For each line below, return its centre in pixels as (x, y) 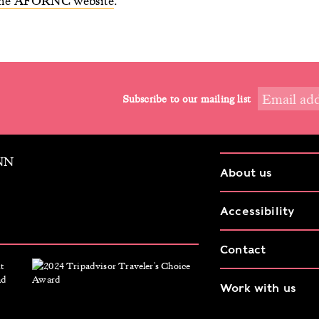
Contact (243, 250)
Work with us (258, 288)
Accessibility (257, 211)
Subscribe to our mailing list (186, 98)
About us (246, 173)
